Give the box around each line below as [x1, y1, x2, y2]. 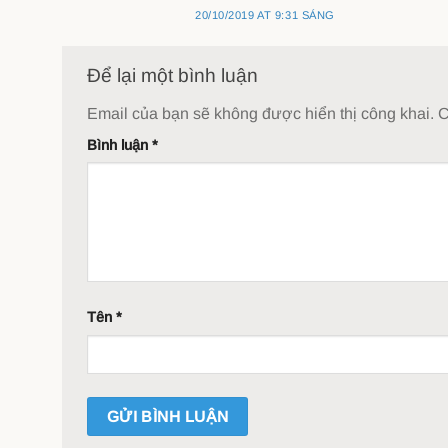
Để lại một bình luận [87, 64, 263, 86]
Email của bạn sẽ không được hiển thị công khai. [87, 104, 434, 122]
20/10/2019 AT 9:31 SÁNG [195, 8, 335, 21]
